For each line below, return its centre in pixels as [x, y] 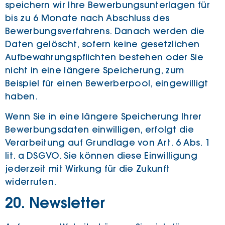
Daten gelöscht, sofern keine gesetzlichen [102, 44]
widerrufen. [31, 182]
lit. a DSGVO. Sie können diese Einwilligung [101, 156]
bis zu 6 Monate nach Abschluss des [87, 18]
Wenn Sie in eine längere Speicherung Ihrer [103, 117]
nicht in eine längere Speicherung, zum [95, 70]
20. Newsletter [55, 204]
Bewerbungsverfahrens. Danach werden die [105, 31]
